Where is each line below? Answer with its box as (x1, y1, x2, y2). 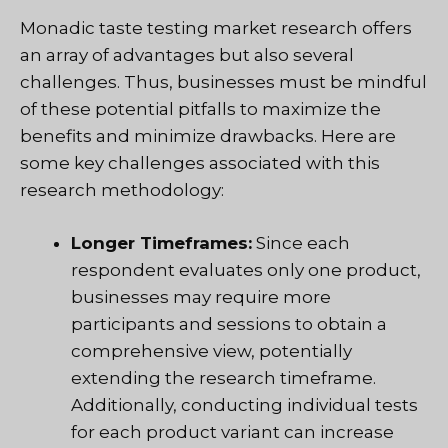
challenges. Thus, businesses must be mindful (20, 72, 427, 93)
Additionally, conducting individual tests (71, 394, 418, 415)
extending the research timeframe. (71, 367, 376, 388)
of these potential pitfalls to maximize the (20, 99, 381, 120)
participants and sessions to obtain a (71, 313, 387, 334)
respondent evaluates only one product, (71, 259, 421, 280)
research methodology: (20, 180, 224, 201)
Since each (252, 232, 350, 253)
